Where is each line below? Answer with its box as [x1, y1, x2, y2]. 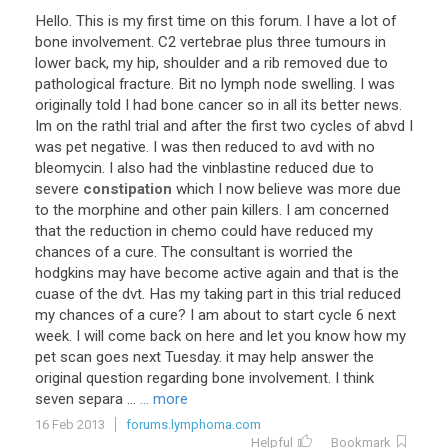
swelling [301, 75, 353, 93]
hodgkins [35, 264, 94, 282]
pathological [35, 75, 115, 93]
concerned [319, 201, 389, 219]
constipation [83, 180, 172, 198]
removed [284, 54, 342, 72]
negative [91, 138, 146, 156]
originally [35, 96, 92, 114]
